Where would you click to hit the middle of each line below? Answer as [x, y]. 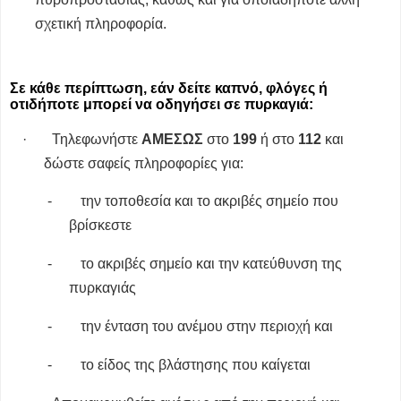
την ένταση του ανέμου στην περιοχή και [207, 326]
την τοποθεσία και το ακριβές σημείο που [210, 201]
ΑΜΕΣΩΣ [172, 139]
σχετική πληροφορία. [101, 24]
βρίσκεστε [101, 226]
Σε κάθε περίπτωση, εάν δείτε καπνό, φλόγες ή [169, 88]
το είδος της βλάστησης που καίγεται [196, 364]
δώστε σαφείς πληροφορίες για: [143, 163]
